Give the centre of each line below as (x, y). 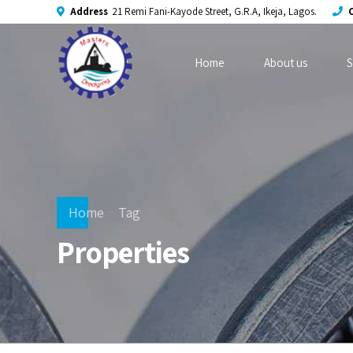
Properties (123, 252)
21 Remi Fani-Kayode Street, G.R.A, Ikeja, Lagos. (215, 11)
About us (286, 63)
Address (89, 11)
